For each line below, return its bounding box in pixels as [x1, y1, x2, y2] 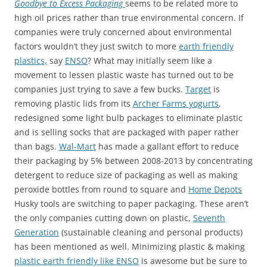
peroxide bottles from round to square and [14, 184, 188, 195]
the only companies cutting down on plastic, [14, 212, 193, 223]
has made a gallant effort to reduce [96, 141, 239, 152]
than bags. [14, 141, 59, 152]
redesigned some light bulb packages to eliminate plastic [14, 112, 243, 123]
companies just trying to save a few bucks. [14, 83, 185, 95]
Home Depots [188, 184, 242, 195]
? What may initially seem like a [88, 55, 212, 66]
